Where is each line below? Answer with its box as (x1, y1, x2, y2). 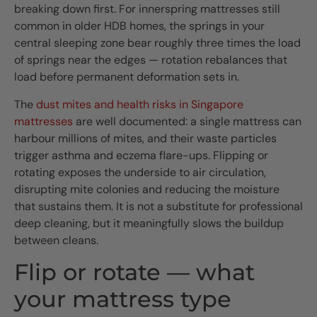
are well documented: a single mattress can (73, 113, 301, 129)
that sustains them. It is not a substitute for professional (14, 198, 303, 214)
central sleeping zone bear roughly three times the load (14, 35, 301, 51)
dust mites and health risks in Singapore (36, 96, 243, 112)
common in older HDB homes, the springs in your (14, 18, 265, 34)
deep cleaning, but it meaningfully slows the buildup (14, 215, 284, 231)
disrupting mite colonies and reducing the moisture (14, 181, 279, 197)
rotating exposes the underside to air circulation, (14, 164, 266, 180)
